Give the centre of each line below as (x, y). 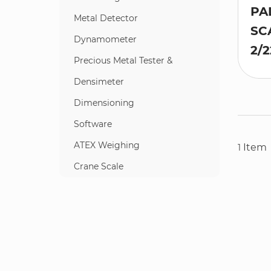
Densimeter (99, 82)
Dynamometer (105, 39)
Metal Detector (106, 18)
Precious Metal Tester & (123, 60)
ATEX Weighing (107, 145)
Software (93, 124)
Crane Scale (99, 166)
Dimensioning (104, 103)
